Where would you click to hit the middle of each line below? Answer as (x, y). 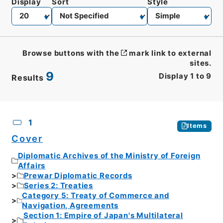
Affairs (32, 166)
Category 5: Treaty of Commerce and (96, 196)
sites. (201, 63)
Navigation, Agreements (70, 206)
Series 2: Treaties (58, 186)
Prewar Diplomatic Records (78, 176)
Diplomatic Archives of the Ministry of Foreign (109, 156)
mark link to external (170, 53)
